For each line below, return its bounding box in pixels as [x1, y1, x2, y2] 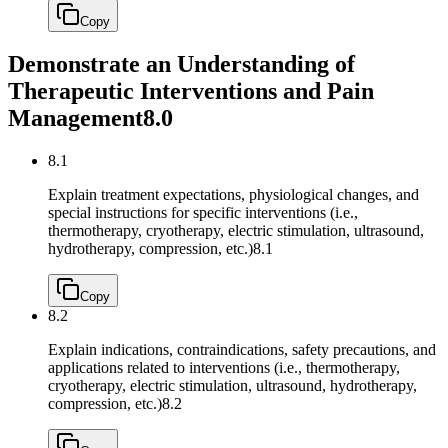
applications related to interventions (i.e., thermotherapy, [48, 359, 400, 377]
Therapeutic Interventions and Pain [8, 78, 374, 105]
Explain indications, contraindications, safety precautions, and [48, 341, 436, 359]
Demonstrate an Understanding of [8, 51, 355, 78]
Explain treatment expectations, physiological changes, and [48, 186, 419, 204]
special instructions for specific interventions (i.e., [48, 204, 358, 222]
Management [8, 105, 143, 132]
